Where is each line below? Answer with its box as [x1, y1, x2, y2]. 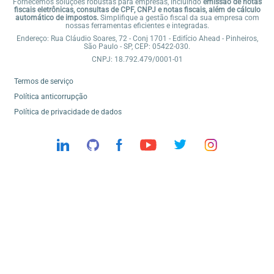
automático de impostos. [15, 13, 98, 22]
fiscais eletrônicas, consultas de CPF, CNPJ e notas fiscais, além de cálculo [13, 5, 261, 14]
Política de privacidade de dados [14, 107, 122, 116]
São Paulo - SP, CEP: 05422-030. [84, 42, 190, 51]
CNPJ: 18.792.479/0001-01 [91, 54, 183, 64]
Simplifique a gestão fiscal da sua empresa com [98, 13, 259, 22]
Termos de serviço [14, 76, 73, 86]
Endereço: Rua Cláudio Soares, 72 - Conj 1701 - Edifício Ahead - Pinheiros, [16, 34, 258, 43]
